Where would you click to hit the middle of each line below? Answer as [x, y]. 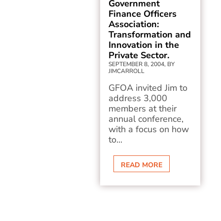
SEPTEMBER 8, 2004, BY [142, 64]
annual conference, [146, 119]
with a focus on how [149, 129]
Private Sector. [139, 55]
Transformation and [150, 35]
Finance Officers [143, 14]
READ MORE [142, 165]
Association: [134, 24]
